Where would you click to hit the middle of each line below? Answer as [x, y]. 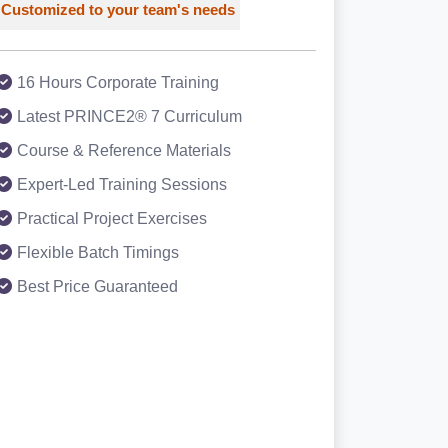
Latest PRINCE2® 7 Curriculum [129, 116]
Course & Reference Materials [124, 150]
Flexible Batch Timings [98, 252]
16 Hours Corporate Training [118, 82]
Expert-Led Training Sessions [122, 184]
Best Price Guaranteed [97, 286]
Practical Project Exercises [112, 218]
